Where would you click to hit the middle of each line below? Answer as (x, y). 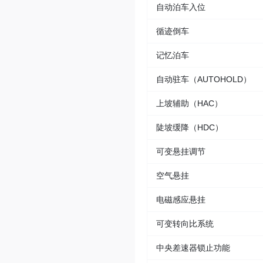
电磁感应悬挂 (181, 200)
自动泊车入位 (181, 7)
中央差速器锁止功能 (193, 248)
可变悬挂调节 (181, 152)
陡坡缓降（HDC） (190, 128)
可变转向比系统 (185, 224)
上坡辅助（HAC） (189, 104)
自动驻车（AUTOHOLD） (204, 80)
